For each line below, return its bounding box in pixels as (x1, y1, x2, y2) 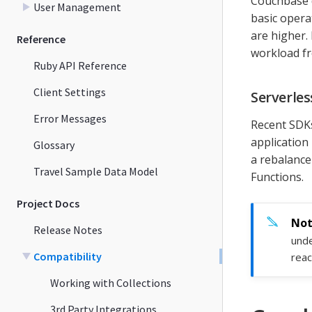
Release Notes (33, 222, 102, 237)
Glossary (33, 137, 75, 152)
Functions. (251, 169, 304, 185)
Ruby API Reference (33, 58, 127, 72)
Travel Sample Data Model (33, 164, 158, 178)
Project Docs (17, 196, 79, 210)
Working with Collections (50, 275, 171, 290)
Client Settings (33, 84, 106, 99)
